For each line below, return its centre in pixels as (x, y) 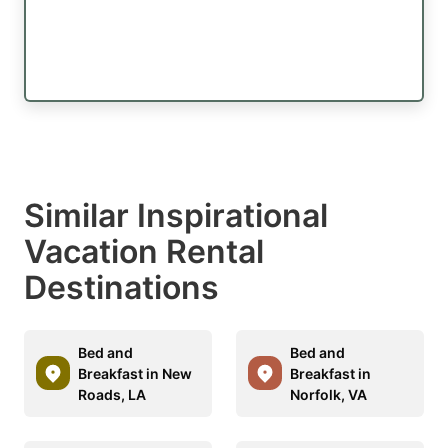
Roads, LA (112, 394)
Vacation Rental (144, 251)
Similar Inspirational (176, 215)
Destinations (121, 287)
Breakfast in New (135, 373)
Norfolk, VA (328, 394)
